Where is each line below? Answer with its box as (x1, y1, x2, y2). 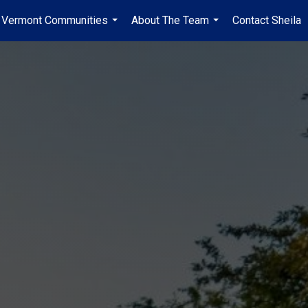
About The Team (131, 14, 209, 27)
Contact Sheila (232, 14, 301, 27)
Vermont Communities (1, 14, 108, 27)
